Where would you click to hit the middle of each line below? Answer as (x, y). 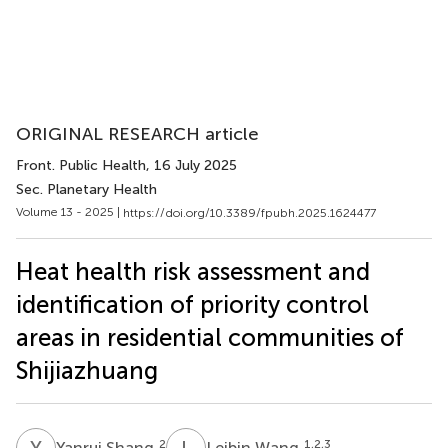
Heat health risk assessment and (193, 271)
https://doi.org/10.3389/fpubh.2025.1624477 (249, 212)
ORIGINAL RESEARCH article (137, 134)
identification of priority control (192, 304)
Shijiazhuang (87, 370)
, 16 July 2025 (191, 165)
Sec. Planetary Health (86, 189)
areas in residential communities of (210, 337)
